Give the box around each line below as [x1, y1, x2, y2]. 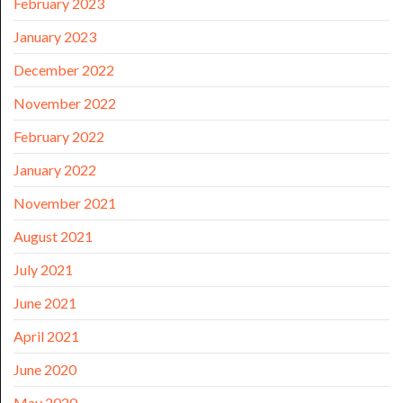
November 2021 [13, 194, 116, 212]
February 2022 [13, 128, 104, 146]
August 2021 [13, 228, 93, 246]
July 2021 [13, 261, 73, 279]
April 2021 [13, 327, 79, 345]
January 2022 [13, 161, 96, 179]
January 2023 [13, 28, 96, 46]
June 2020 [13, 361, 76, 379]
